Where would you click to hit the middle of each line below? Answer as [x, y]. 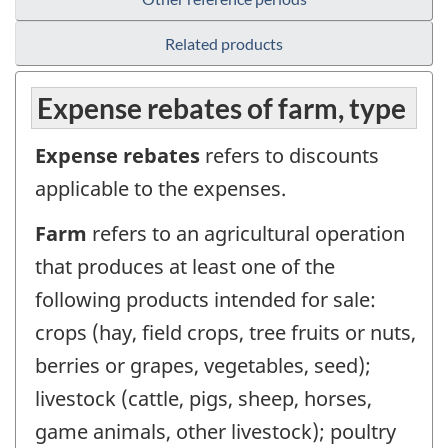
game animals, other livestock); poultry [215, 431]
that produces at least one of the [185, 266]
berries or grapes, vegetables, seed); [203, 365]
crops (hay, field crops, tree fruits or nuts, [225, 332]
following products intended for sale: [205, 299]
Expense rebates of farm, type [221, 108]
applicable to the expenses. [160, 189]
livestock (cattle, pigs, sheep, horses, [203, 398]
